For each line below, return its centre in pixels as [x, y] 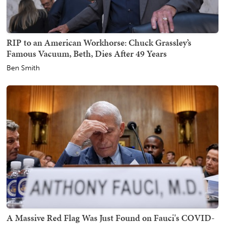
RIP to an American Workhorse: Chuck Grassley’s [99, 42]
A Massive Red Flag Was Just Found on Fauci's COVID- [110, 217]
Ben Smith [23, 68]
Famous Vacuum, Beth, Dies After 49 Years [87, 53]
